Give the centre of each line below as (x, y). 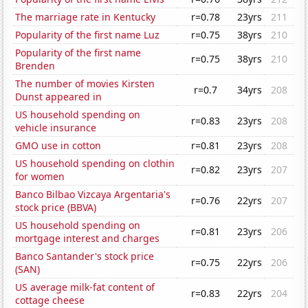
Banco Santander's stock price (85, 256)
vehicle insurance (56, 128)
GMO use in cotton (58, 146)
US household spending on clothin (95, 164)
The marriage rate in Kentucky (86, 17)
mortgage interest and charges (88, 239)
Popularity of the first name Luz (88, 35)
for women (40, 177)
